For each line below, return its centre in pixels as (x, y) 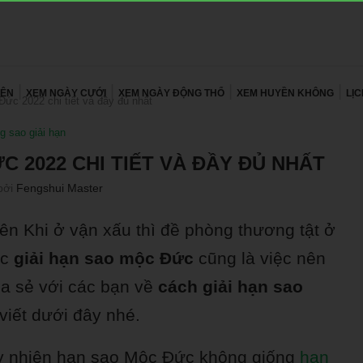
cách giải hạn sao (228, 286)
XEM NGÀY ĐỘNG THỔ (171, 93)
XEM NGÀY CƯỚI (66, 93)
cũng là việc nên (260, 258)
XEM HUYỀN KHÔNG (285, 93)
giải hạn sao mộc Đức (104, 258)
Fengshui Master (59, 188)
